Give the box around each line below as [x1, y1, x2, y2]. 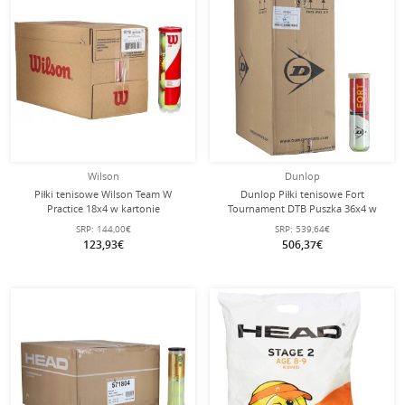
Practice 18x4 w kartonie [46, 202, 160, 215]
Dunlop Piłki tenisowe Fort [240, 187, 364, 201]
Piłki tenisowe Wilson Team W [34, 187, 172, 201]
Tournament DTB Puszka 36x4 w [227, 202, 377, 215]
